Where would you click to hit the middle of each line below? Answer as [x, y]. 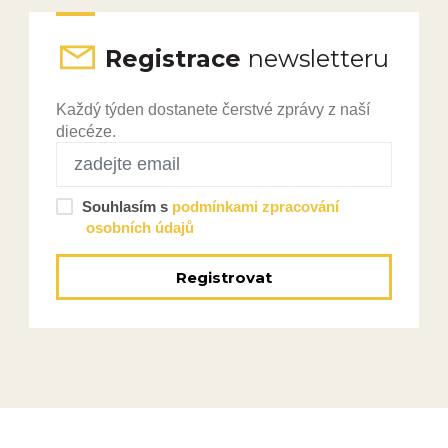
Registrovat [224, 277]
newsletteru [318, 58]
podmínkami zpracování [255, 206]
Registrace [176, 58]
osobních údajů [139, 227]
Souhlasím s [126, 206]
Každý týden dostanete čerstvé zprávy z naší [212, 109]
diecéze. [85, 131]
